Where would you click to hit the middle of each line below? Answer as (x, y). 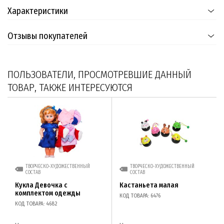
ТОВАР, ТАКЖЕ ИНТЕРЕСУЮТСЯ (70, 88)
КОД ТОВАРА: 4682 (36, 203)
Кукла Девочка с (41, 185)
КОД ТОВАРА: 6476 (140, 195)
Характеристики (38, 11)
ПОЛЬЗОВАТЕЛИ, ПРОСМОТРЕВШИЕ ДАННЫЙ (99, 75)
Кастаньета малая (149, 185)
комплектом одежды (48, 193)
